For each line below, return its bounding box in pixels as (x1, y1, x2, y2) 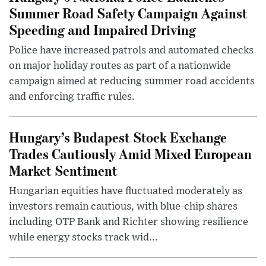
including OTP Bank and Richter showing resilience (9, 217, 248, 228)
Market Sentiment (9, 161, 118, 180)
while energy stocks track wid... (9, 232, 158, 243)
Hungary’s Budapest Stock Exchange (9, 128, 227, 147)
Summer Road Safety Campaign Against (9, 4, 248, 23)
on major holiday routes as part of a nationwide (9, 61, 231, 72)
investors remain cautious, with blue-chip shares (9, 201, 237, 213)
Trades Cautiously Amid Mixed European (9, 144, 252, 163)
